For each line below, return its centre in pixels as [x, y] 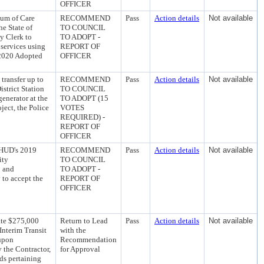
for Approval [80, 249]
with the [73, 230]
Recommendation [88, 240]
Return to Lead [84, 221]
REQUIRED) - [82, 117]
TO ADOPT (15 [84, 98]
